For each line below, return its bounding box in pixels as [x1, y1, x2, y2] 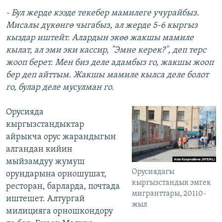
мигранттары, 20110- [132, 189, 207, 198]
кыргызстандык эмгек [132, 178, 212, 187]
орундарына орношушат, [6, 169, 107, 179]
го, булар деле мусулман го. [6, 83, 114, 93]
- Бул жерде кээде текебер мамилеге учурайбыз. [6, 8, 199, 18]
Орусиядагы [132, 167, 175, 176]
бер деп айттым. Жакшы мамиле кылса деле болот [6, 70, 209, 80]
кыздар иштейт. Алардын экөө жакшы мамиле [6, 33, 194, 43]
